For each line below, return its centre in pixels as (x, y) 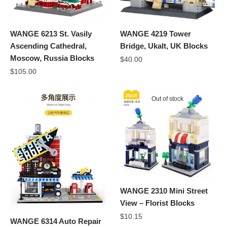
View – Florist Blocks (158, 203)
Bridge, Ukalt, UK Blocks (164, 46)
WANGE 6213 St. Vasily (51, 33)
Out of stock (168, 99)
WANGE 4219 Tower (156, 33)
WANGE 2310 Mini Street (164, 191)
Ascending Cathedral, (48, 46)
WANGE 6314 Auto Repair (56, 221)
